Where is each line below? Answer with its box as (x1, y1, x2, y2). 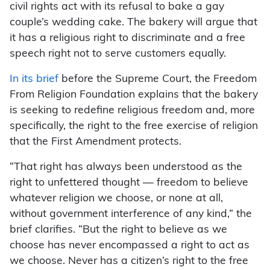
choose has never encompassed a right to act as (10, 240, 250, 251)
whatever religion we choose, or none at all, (10, 193, 223, 204)
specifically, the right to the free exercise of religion (10, 121, 258, 132)
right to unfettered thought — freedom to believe (10, 178, 248, 189)
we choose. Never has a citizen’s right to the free (10, 256, 248, 267)
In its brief (10, 74, 58, 85)
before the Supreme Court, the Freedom (58, 74, 257, 85)
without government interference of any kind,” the (10, 209, 252, 220)
